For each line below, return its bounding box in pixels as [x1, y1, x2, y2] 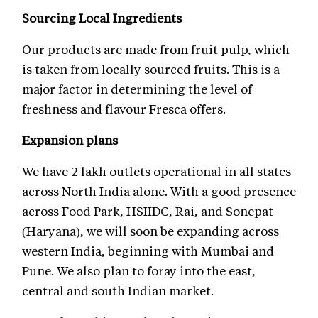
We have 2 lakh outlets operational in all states [22, 163, 291, 179]
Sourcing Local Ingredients [22, 9, 185, 26]
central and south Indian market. [22, 282, 214, 298]
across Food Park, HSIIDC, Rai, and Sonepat [22, 202, 273, 219]
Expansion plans [22, 131, 118, 148]
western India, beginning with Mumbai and [22, 242, 274, 258]
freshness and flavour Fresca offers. [22, 100, 226, 116]
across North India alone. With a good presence [22, 182, 296, 199]
